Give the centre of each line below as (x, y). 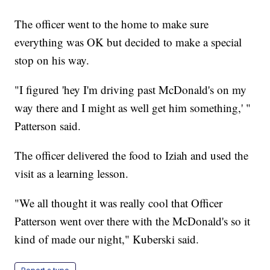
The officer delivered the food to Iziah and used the (132, 155)
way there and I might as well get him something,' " (133, 108)
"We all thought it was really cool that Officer (119, 203)
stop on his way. (52, 60)
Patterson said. (48, 126)
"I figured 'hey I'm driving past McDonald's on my (131, 90)
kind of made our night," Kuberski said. (107, 239)
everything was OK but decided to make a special (128, 42)
